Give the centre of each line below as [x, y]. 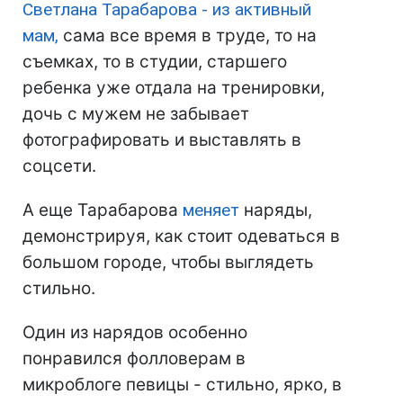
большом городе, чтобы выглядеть [168, 263]
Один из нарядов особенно [135, 333]
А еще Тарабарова [103, 210]
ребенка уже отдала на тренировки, [174, 88]
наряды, [276, 210]
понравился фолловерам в [134, 359]
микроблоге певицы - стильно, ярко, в [182, 385]
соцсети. [59, 166]
